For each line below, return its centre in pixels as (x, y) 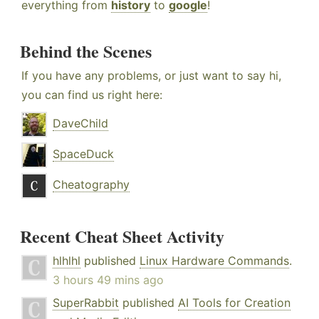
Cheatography (91, 185)
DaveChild (80, 124)
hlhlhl (67, 261)
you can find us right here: (92, 95)
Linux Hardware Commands (214, 261)
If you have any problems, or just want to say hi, (151, 76)
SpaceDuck (83, 154)
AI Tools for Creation (234, 303)
